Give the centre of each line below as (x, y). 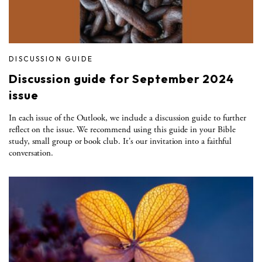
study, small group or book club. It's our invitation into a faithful (120, 141)
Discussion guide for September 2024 (121, 78)
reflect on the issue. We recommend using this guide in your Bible (122, 129)
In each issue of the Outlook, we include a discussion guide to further (128, 118)
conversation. (31, 153)
